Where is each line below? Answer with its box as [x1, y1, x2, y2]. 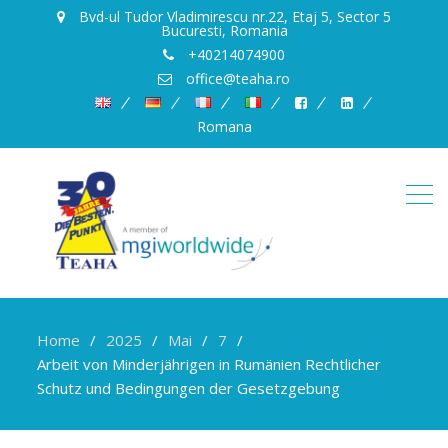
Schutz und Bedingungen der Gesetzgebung [37, 378, 341, 398]
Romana [196, 117, 252, 136]
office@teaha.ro [182, 69, 290, 88]
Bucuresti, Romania [160, 21, 288, 40]
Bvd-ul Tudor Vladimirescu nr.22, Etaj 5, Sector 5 [75, 7, 391, 26]
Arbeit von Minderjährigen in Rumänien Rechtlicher [37, 354, 382, 374]
